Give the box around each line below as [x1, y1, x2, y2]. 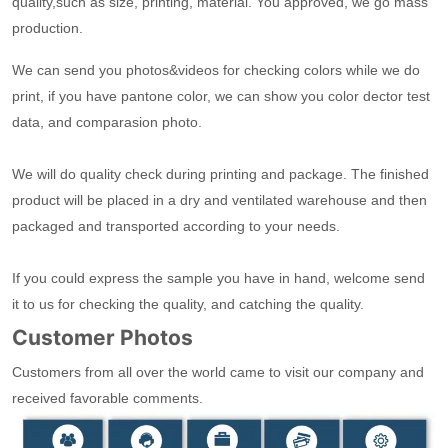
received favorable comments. [12, 390, 204, 407]
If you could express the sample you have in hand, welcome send [12, 270, 426, 287]
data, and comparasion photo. [12, 114, 207, 131]
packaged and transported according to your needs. [12, 218, 345, 235]
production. [12, 20, 88, 37]
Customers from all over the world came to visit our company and [12, 364, 425, 381]
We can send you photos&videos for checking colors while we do [12, 62, 421, 79]
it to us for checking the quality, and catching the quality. [12, 296, 365, 313]
